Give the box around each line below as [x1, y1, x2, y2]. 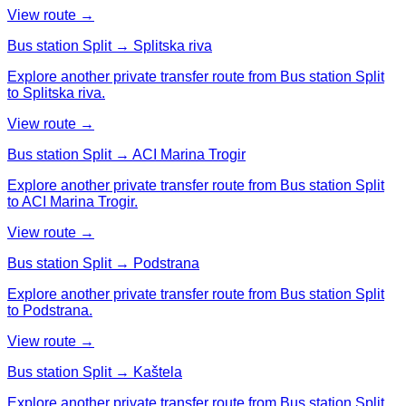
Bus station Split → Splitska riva [7, 37, 212, 53]
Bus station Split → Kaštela [7, 363, 182, 380]
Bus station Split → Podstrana [7, 255, 199, 271]
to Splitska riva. [7, 84, 105, 101]
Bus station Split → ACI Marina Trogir [7, 146, 246, 162]
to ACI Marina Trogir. [7, 193, 138, 209]
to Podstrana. [7, 302, 92, 318]
